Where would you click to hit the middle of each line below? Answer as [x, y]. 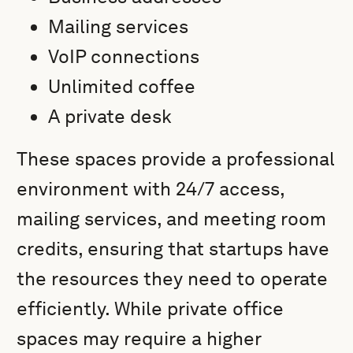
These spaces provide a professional [176, 159]
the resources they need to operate [173, 279]
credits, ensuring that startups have [173, 249]
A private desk [110, 116]
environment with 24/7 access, [151, 189]
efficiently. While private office [150, 308]
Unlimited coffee [122, 86]
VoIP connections [124, 56]
